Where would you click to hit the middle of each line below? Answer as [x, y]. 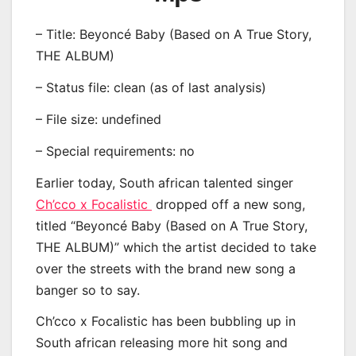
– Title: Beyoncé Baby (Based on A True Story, [174, 35]
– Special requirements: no [115, 151]
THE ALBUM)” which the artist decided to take [176, 247]
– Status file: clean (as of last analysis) [151, 88]
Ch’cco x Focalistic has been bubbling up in [166, 321]
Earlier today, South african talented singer [164, 182]
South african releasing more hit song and [162, 343]
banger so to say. [88, 290]
